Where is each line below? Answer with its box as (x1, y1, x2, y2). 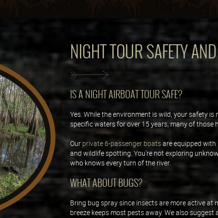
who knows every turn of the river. (70, 158, 171, 167)
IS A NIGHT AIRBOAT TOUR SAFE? (70, 87, 182, 102)
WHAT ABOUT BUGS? (70, 175, 142, 190)
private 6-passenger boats (82, 138, 161, 148)
